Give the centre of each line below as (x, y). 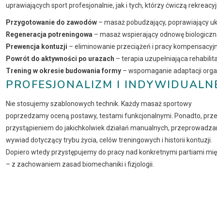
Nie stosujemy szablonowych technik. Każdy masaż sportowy (99, 103)
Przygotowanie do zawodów (51, 22)
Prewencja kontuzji (37, 46)
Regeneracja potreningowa (49, 34)
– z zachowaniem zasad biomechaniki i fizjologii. (80, 164)
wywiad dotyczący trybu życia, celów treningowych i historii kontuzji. (109, 140)
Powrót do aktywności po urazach (60, 58)
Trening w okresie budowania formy (63, 70)
